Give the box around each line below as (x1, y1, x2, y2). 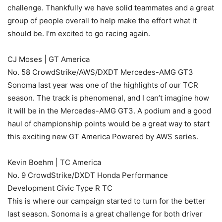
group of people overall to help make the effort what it (7, 16, 197, 26)
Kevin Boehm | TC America (7, 158, 101, 167)
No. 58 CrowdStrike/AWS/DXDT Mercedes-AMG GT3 (7, 67, 193, 77)
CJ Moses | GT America (7, 55, 90, 64)
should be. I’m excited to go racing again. (7, 29, 150, 39)
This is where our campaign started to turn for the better (7, 196, 206, 206)
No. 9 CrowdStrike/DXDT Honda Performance (7, 170, 168, 180)
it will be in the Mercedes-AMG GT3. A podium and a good (7, 106, 211, 116)
